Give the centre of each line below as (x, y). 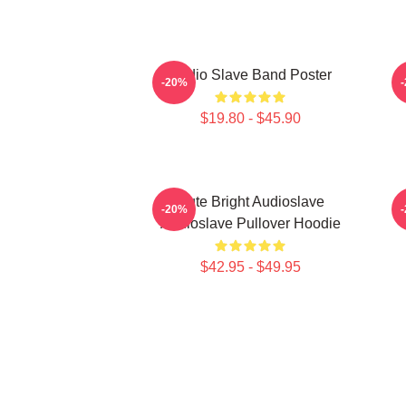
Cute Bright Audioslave (250, 202)
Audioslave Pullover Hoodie (250, 223)
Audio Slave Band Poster (250, 75)
